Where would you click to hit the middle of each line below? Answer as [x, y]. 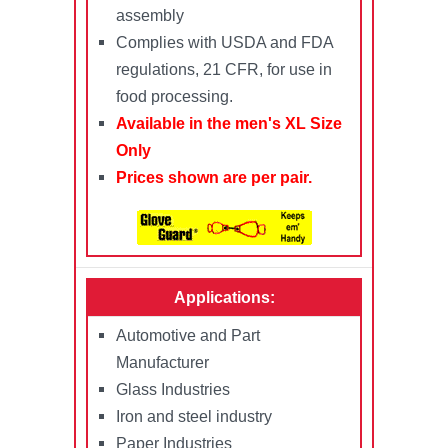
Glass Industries [172, 390]
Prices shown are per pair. [213, 178]
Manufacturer [162, 363]
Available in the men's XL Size [228, 124]
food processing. [174, 97]
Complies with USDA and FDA [224, 43]
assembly [149, 16]
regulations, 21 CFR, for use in [223, 70]
